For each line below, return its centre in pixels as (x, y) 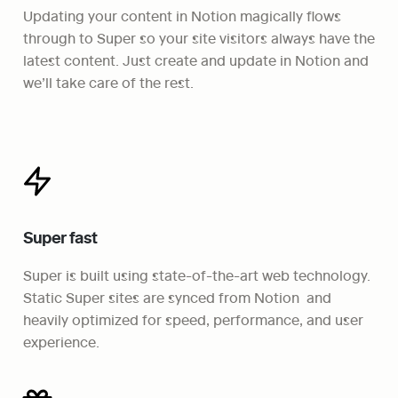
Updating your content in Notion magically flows (182, 15)
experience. (61, 342)
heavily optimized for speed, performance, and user (193, 320)
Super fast (60, 238)
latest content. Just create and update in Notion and (196, 60)
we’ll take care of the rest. (108, 82)
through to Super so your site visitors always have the (199, 37)
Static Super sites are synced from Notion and (177, 298)
